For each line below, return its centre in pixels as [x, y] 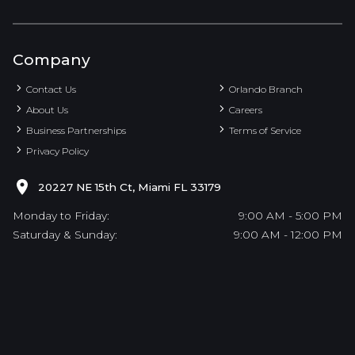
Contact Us [50, 89]
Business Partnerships [74, 131]
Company [52, 60]
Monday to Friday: [61, 215]
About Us [46, 109]
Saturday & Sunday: [65, 234]
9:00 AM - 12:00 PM [288, 234]
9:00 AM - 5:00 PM [290, 215]
